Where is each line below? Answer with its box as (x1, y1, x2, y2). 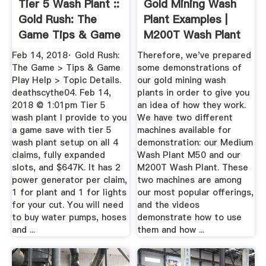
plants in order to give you (137, 87, 250, 99)
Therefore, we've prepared (137, 49, 252, 62)
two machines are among (137, 174, 242, 186)
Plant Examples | (144, 11, 228, 27)
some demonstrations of (137, 62, 242, 74)
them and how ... (137, 224, 205, 236)
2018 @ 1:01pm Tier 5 (11, 99, 106, 112)
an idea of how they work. (137, 99, 246, 112)
